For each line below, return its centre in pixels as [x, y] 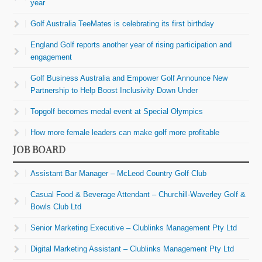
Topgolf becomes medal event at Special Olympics [117, 111]
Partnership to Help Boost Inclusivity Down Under [114, 90]
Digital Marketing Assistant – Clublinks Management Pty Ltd [132, 249]
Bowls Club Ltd [56, 206]
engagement [51, 57]
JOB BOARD [39, 149]
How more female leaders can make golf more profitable [125, 132]
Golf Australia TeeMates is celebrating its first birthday [123, 23]
